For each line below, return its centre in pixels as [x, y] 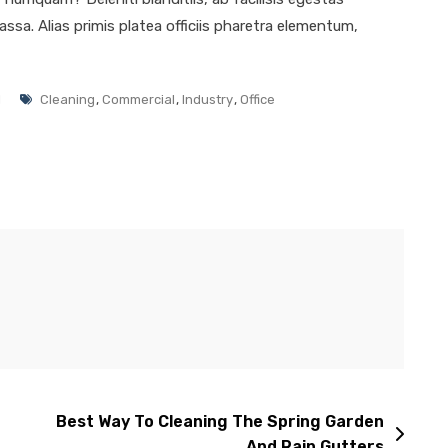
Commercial [138, 99]
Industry [207, 99]
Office [257, 99]
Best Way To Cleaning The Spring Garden [220, 421]
